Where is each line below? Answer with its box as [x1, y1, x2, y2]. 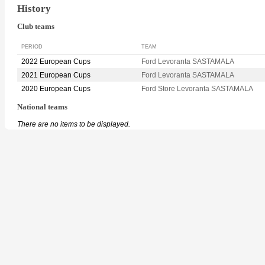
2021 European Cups [21, 71, 91, 80]
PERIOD [21, 44, 43, 50]
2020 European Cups [21, 85, 91, 93]
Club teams [17, 22, 54, 31]
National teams [17, 103, 67, 112]
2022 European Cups [21, 57, 91, 66]
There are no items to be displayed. [17, 119, 130, 128]
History [17, 2, 51, 14]
